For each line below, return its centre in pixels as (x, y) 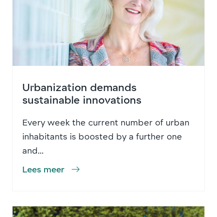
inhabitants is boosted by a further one (102, 136)
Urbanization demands (79, 86)
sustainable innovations (82, 99)
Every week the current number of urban (106, 122)
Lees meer (43, 169)
